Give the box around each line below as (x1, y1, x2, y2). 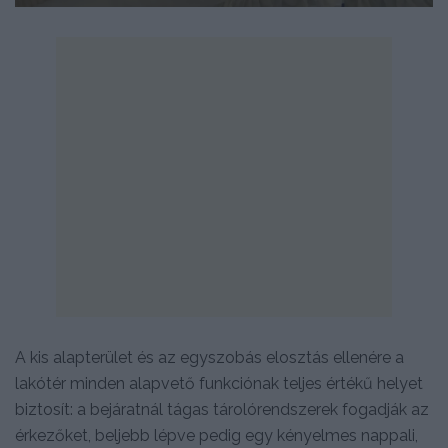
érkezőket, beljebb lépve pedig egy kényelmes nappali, (15, 425, 418, 445)
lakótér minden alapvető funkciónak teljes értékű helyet (15, 373, 423, 393)
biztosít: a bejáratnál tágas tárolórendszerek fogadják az (15, 399, 429, 419)
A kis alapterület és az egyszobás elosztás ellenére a (15, 347, 404, 367)
